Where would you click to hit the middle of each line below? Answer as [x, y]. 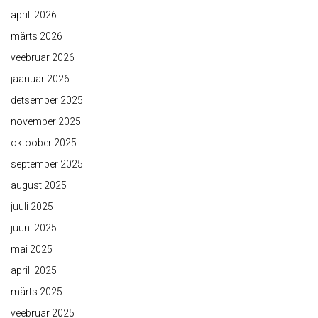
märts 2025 [37, 292]
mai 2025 [32, 249]
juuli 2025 [32, 207]
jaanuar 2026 [40, 79]
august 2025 [39, 185]
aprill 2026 [34, 15]
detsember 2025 [47, 100]
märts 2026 [37, 36]
